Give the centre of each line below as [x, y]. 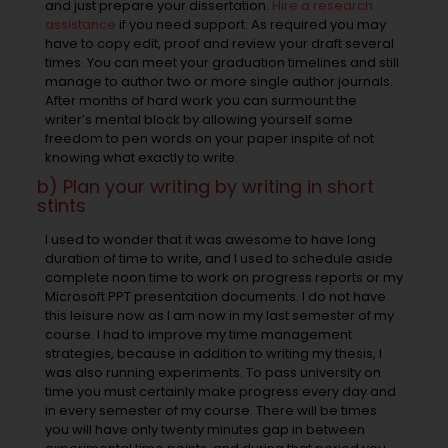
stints [62, 206]
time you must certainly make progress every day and [220, 392]
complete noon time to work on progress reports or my [223, 278]
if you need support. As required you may [250, 25]
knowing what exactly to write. [141, 158]
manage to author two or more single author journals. [218, 82]
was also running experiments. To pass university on [212, 373]
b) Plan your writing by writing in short [206, 187]
